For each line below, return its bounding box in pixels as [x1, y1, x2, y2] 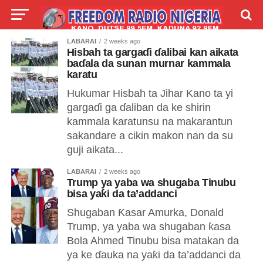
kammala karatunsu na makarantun [66, 116, 232, 127]
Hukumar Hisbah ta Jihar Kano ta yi [66, 87, 233, 99]
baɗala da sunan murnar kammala [66, 58, 231, 69]
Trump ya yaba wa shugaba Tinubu [66, 177, 236, 188]
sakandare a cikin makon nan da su [66, 130, 233, 141]
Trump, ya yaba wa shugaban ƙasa [66, 221, 231, 232]
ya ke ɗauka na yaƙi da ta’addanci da [66, 249, 241, 261]
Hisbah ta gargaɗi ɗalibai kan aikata [66, 46, 238, 58]
